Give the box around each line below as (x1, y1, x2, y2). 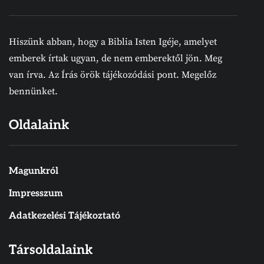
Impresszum (9, 187, 63, 199)
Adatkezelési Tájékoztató (9, 210, 120, 222)
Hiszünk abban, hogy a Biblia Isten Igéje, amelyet (9, 35, 217, 48)
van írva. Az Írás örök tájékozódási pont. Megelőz (9, 68, 216, 81)
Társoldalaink (9, 242, 93, 258)
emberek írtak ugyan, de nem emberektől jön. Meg (9, 52, 222, 64)
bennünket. (9, 85, 58, 97)
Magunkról (9, 165, 58, 177)
